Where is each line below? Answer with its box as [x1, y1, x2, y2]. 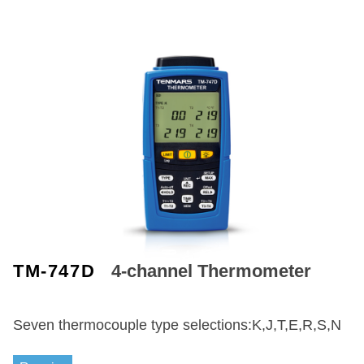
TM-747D [13, 261, 102, 281]
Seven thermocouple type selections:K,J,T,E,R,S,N [13, 317, 341, 333]
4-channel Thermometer [110, 261, 311, 281]
